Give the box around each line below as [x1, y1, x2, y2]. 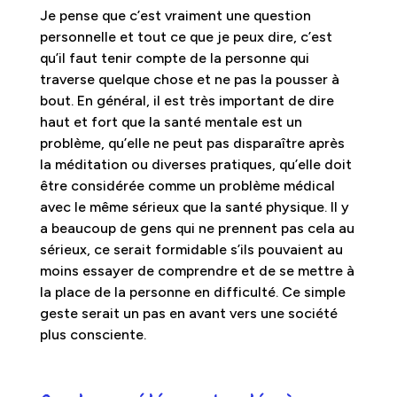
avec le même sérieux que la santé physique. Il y [39, 198, 349, 215]
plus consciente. [39, 325, 146, 343]
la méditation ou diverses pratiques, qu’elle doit [39, 155, 352, 173]
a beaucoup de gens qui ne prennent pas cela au [39, 219, 354, 237]
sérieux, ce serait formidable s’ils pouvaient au [39, 240, 343, 258]
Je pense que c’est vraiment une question [39, 6, 311, 24]
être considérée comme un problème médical [39, 176, 335, 194]
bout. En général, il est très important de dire [39, 91, 334, 109]
